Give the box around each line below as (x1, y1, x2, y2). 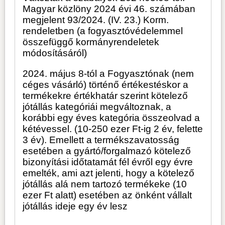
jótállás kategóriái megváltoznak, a (23, 101, 172, 112)
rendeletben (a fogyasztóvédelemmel (23, 25, 183, 36)
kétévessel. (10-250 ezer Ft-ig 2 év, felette (23, 123, 203, 134)
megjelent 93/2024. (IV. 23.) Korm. (23, 14, 169, 25)
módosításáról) (23, 47, 87, 58)
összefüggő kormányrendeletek (23, 36, 160, 47)
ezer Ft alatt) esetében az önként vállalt (23, 189, 192, 200)
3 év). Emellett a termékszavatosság (23, 134, 180, 145)
